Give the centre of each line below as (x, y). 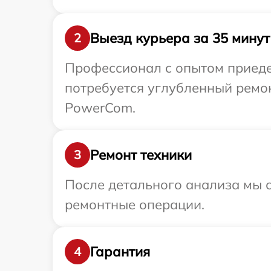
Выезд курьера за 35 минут (180, 38)
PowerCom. (100, 108)
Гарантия (120, 251)
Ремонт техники (141, 155)
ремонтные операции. (135, 204)
